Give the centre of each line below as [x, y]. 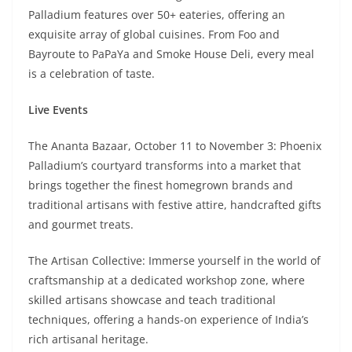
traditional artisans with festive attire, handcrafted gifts [175, 205]
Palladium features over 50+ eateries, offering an [157, 15]
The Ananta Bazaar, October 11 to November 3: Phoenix [175, 146]
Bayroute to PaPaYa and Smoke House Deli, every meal [171, 54]
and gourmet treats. [81, 224]
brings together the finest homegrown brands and [161, 185]
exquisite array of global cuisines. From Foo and [154, 34]
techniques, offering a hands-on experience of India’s [169, 319]
